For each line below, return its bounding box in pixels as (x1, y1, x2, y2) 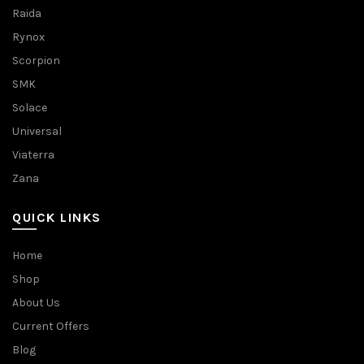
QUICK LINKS (12, 210, 102, 226)
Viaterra (12, 148, 54, 162)
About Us (12, 296, 60, 310)
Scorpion (12, 54, 60, 68)
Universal (12, 124, 62, 139)
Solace (12, 101, 47, 115)
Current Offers (12, 319, 89, 334)
